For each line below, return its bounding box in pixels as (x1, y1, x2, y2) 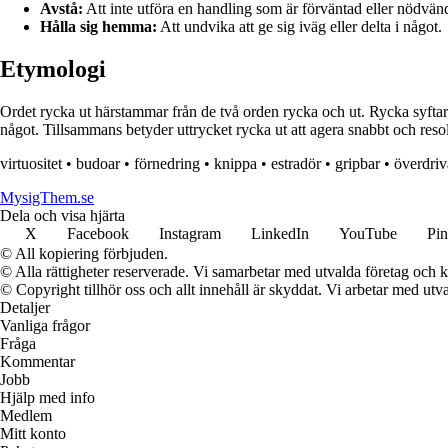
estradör (271, 155, 321, 173)
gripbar (335, 155, 380, 173)
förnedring (134, 155, 200, 173)
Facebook (67, 225, 129, 243)
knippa (214, 155, 257, 173)
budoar (76, 155, 120, 173)
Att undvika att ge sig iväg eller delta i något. (157, 18, 442, 36)
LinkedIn (251, 225, 309, 243)
